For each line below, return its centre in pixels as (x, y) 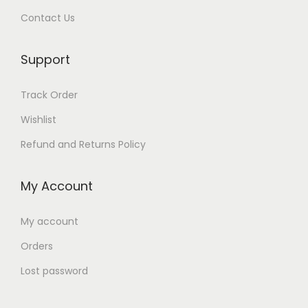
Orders (37, 246)
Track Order (49, 95)
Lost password (54, 271)
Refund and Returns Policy (83, 144)
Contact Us (48, 18)
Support (45, 59)
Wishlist (38, 119)
